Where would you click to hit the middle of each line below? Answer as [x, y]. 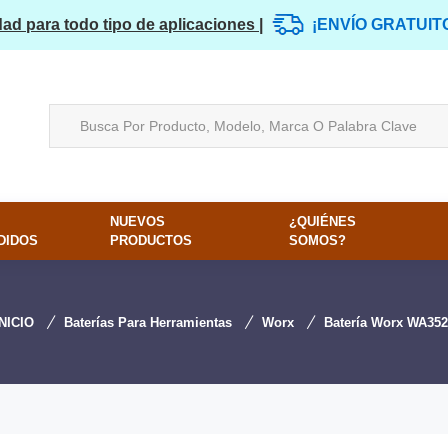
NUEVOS [137, 221]
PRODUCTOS [150, 240]
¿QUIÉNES [323, 221]
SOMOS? [318, 240]
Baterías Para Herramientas [147, 322]
